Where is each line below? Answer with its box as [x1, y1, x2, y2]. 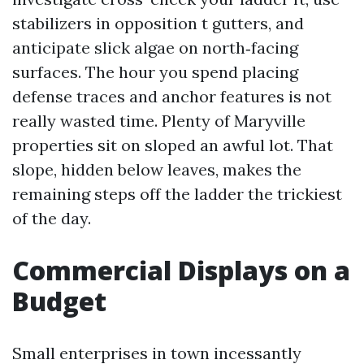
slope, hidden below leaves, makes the [12, 158, 301, 180]
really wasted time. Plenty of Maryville [12, 110, 305, 131]
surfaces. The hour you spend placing [12, 61, 298, 82]
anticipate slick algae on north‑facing [12, 37, 298, 58]
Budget [12, 283, 106, 318]
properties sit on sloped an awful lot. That [12, 134, 333, 155]
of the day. [12, 207, 91, 228]
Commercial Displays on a [12, 252, 350, 288]
